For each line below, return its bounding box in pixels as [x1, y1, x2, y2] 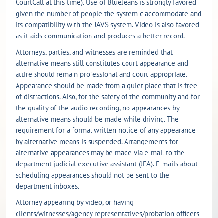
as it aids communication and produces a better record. [16, 31, 185, 40]
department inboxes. [16, 181, 79, 191]
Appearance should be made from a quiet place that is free [16, 80, 197, 90]
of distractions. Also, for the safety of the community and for [16, 91, 200, 101]
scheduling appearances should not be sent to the [16, 170, 169, 180]
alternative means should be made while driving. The [16, 114, 179, 124]
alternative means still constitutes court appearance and [16, 58, 188, 68]
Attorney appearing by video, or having [16, 197, 134, 207]
